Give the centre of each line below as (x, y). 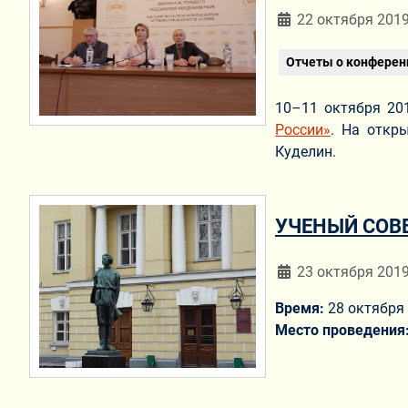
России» (303, 130)
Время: (301, 308)
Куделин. (306, 152)
